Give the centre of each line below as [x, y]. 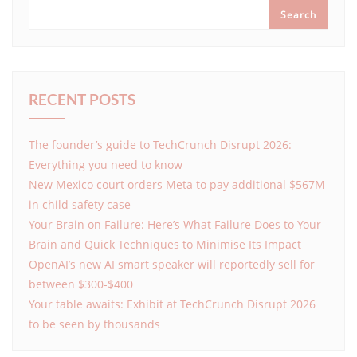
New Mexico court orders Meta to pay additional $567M [177, 184]
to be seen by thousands [96, 324]
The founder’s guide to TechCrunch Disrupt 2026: [160, 144]
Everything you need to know [106, 164]
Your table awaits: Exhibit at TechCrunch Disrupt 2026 [172, 304]
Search [298, 14]
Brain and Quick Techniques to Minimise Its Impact [165, 244]
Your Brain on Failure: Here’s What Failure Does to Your [175, 224]
